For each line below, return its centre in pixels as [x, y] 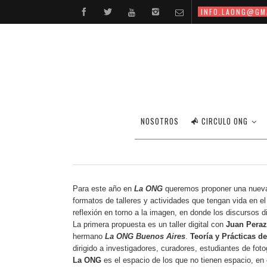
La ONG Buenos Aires [145, 236]
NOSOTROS [160, 121]
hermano [89, 236]
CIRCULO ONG [225, 121]
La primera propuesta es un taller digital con [149, 224]
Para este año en [103, 189]
